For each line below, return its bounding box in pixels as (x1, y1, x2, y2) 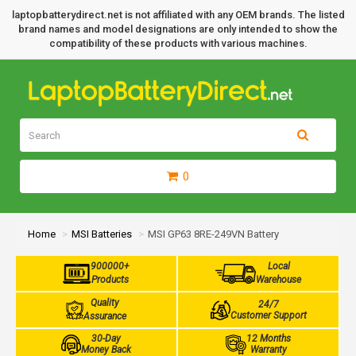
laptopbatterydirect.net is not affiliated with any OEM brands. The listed (11, 9, 345, 21)
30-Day (91, 333, 121, 344)
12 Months (246, 333, 291, 344)
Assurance (83, 311, 127, 322)
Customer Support (230, 310, 307, 321)
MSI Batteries (72, 228, 132, 240)
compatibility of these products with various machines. (48, 37, 308, 49)
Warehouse (256, 274, 302, 285)
